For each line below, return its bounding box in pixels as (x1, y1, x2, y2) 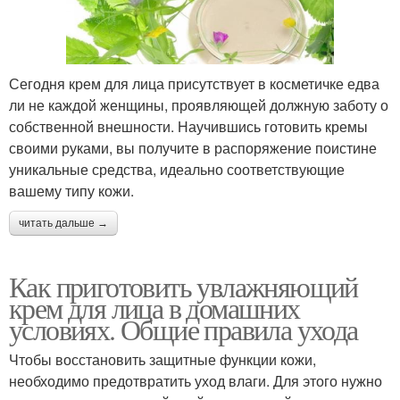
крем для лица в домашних (9, 287, 300, 327)
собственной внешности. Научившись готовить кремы (9, 115, 368, 137)
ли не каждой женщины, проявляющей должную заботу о (9, 94, 388, 115)
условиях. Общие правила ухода (9, 309, 358, 348)
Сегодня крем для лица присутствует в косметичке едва (9, 72, 379, 94)
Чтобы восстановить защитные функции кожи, (9, 348, 316, 370)
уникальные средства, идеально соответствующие (9, 158, 345, 179)
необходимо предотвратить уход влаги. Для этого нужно (9, 370, 382, 391)
